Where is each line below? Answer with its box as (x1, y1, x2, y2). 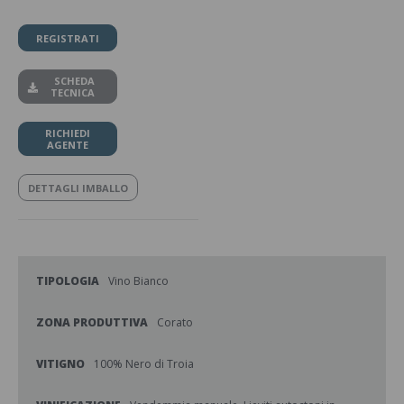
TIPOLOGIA (36, 273, 99, 289)
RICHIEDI (45, 126, 90, 140)
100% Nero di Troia (94, 356, 194, 372)
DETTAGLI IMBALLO (28, 180, 128, 195)
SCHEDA (50, 74, 95, 87)
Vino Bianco (108, 273, 169, 289)
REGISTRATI (36, 31, 99, 45)
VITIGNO (36, 356, 85, 372)
